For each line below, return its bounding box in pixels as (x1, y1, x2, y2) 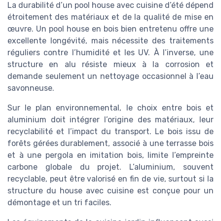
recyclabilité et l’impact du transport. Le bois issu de (7, 127, 214, 137)
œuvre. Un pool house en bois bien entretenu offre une (7, 24, 214, 34)
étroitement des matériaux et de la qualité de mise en (7, 12, 214, 22)
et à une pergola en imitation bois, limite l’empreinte (7, 150, 214, 160)
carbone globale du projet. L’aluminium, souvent (7, 162, 214, 172)
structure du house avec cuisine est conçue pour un (7, 186, 214, 196)
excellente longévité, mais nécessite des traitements (7, 36, 214, 46)
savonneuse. (7, 83, 54, 93)
